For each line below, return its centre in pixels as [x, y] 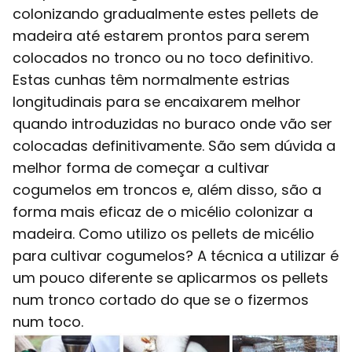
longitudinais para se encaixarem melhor [157, 101]
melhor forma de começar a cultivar [141, 167]
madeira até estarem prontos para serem [161, 35]
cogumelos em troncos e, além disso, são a [167, 189]
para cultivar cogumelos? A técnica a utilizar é [176, 255]
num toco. [48, 321]
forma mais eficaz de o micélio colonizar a [163, 211]
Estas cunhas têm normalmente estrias [151, 79]
